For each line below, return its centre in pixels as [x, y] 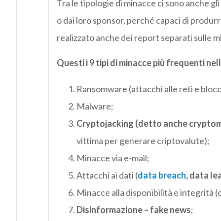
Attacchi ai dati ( [107, 175]
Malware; [95, 106]
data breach [162, 175]
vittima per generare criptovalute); [143, 141]
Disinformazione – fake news [133, 210]
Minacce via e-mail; [113, 158]
